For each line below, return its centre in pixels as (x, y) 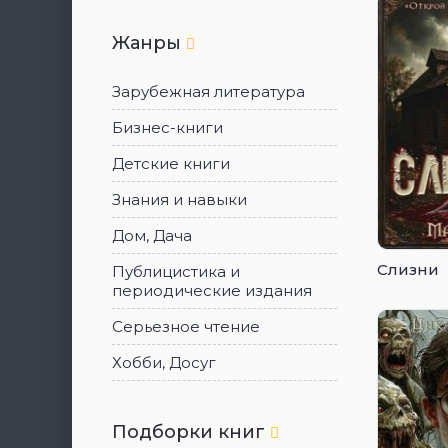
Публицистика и (176, 271)
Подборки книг (191, 432)
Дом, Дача (152, 235)
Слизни (408, 269)
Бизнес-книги (167, 127)
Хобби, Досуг (164, 362)
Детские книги (171, 163)
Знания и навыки (179, 199)
